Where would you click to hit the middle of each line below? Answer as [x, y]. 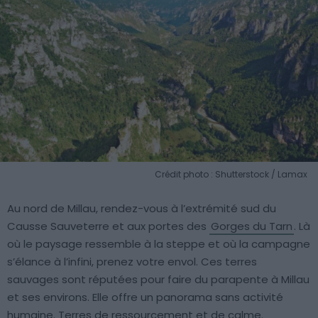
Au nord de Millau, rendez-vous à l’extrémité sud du [142, 208]
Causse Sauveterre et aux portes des [108, 226]
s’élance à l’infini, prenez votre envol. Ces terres [132, 261]
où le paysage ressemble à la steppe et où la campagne [159, 243]
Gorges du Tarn [252, 226]
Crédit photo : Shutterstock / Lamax [231, 174]
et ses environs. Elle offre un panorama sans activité [145, 297]
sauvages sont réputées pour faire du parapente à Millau [158, 279]
